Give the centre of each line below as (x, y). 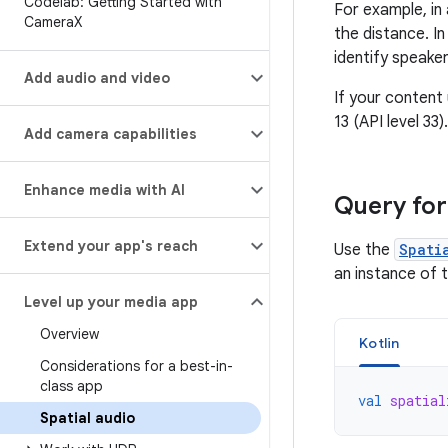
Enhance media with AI (104, 190)
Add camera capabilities (110, 134)
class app (71, 386)
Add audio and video (97, 78)
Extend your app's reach (111, 246)
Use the (364, 250)
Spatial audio (87, 418)
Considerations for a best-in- (136, 366)
